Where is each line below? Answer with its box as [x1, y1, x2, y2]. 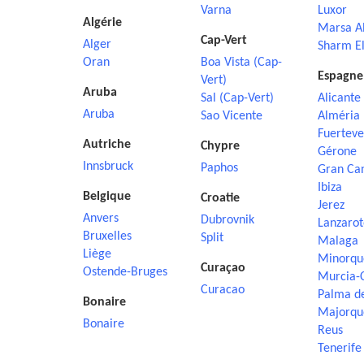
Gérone [318, 145, 357, 158]
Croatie [200, 192, 240, 205]
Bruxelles [83, 230, 132, 243]
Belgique [83, 190, 131, 203]
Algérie [83, 16, 122, 29]
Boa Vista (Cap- [200, 56, 282, 69]
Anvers [83, 212, 119, 225]
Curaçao [200, 262, 245, 275]
